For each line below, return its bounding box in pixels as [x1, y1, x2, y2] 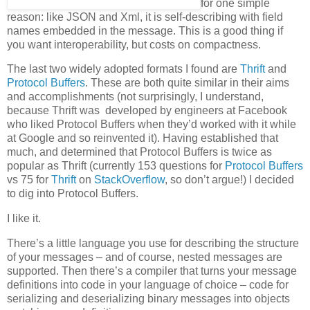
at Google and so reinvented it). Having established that [7, 132, 278, 145]
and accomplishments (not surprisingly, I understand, [7, 91, 264, 103]
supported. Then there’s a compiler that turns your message [7, 265, 297, 277]
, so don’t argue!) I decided [165, 174, 294, 186]
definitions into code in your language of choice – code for [7, 279, 289, 291]
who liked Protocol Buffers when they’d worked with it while [7, 118, 296, 131]
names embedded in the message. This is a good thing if [7, 24, 283, 37]
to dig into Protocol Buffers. [7, 188, 138, 200]
